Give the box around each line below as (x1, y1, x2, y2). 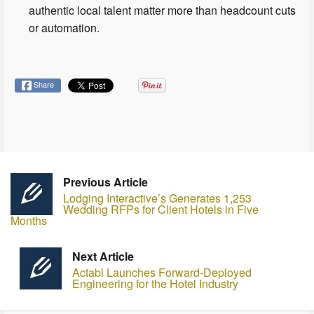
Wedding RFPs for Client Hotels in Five (63, 201, 259, 218)
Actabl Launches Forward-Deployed (71, 264, 252, 281)
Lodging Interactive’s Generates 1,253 (63, 190, 252, 207)
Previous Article (63, 174, 148, 191)
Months (11, 212, 47, 229)
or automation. (29, 20, 103, 36)
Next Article (71, 248, 134, 265)
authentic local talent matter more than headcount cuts (29, 2, 296, 19)
